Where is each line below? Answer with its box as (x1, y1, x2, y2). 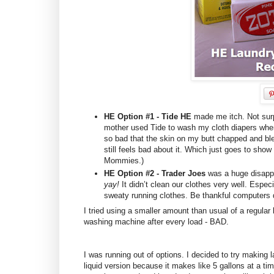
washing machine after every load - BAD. (84, 217, 229, 226)
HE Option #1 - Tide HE (104, 111, 191, 121)
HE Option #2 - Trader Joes (104, 169, 206, 179)
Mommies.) (104, 155, 144, 165)
